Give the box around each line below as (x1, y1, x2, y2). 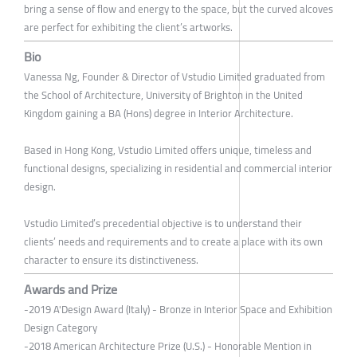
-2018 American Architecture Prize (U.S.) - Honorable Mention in (24, 335, 312, 355)
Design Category (24, 317, 97, 337)
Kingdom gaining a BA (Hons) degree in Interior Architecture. (24, 103, 293, 123)
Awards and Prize (24, 277, 117, 301)
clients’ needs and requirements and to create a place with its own (24, 231, 323, 251)
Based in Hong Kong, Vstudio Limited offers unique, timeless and (24, 139, 312, 159)
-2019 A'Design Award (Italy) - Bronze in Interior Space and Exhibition (24, 299, 332, 319)
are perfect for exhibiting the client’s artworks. (24, 17, 233, 37)
